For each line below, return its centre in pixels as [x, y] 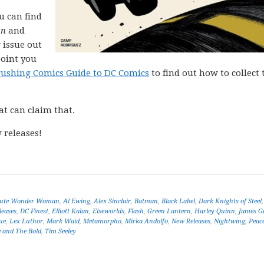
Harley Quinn [215, 211]
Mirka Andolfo [146, 221]
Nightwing [230, 221]
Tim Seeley [60, 231]
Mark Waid [63, 221]
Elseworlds [108, 211]
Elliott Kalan [70, 211]
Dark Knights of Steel [230, 201]
